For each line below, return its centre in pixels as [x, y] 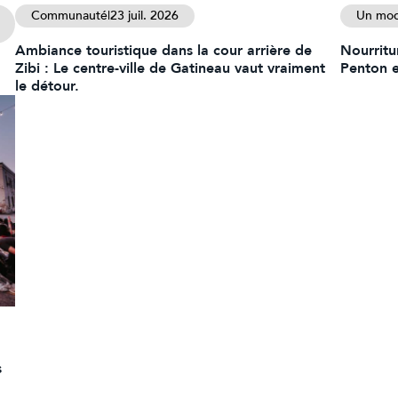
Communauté [70, 16]
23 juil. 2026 [145, 16]
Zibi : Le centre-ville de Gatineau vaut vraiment [171, 69]
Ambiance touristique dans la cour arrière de [164, 51]
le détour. [48, 87]
